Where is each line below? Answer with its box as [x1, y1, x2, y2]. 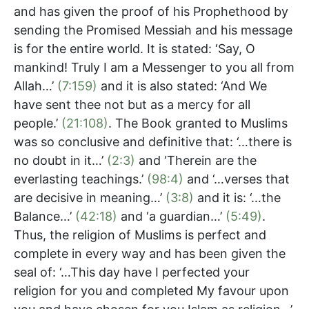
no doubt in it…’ [14, 152, 107, 168]
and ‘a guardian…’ [117, 208, 226, 223]
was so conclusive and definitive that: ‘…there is [14, 134, 292, 149]
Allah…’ [14, 78, 57, 93]
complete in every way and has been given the [14, 246, 286, 261]
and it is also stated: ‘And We [97, 78, 267, 93]
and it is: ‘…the [194, 190, 281, 205]
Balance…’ [14, 208, 75, 223]
